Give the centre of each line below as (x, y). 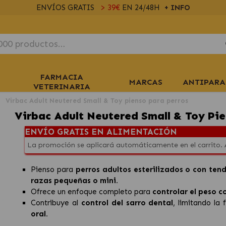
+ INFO (177, 8)
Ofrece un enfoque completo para (92, 192)
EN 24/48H (142, 8)
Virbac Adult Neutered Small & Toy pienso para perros (97, 101)
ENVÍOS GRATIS (66, 8)
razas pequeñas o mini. (75, 181)
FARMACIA (62, 77)
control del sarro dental (127, 203)
